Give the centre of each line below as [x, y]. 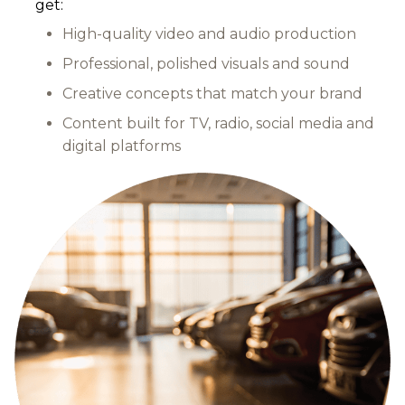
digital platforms [122, 146]
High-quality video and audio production [209, 33]
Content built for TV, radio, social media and [218, 123]
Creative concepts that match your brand [212, 93]
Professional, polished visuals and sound [206, 63]
